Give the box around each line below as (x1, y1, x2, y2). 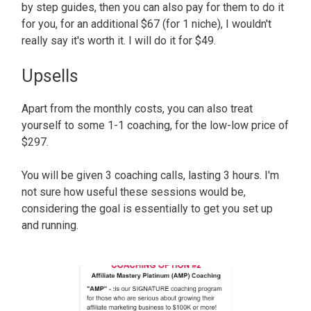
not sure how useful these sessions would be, (22, 185, 246, 199)
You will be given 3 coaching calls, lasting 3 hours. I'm (22, 168, 279, 182)
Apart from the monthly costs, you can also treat (22, 101, 253, 115)
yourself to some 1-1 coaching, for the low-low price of (22, 118, 289, 132)
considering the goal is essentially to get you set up (22, 201, 273, 215)
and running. (22, 218, 81, 232)
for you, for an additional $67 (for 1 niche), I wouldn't (22, 17, 271, 31)
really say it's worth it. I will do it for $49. (22, 33, 219, 47)
